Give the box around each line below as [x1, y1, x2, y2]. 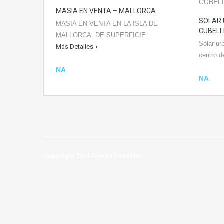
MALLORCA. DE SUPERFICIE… [56, 31, 152, 39]
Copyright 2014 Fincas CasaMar [43, 152, 143, 159]
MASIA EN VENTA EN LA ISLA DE [56, 20, 158, 27]
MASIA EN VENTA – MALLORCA [56, 7, 156, 15]
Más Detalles [56, 43, 93, 50]
